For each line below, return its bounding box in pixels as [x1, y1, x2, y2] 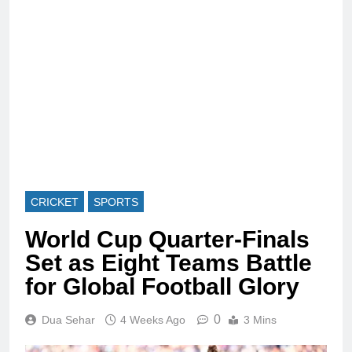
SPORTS [93, 195, 138, 208]
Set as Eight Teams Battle [25, 249, 312, 276]
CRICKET [31, 195, 79, 208]
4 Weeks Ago [120, 313, 185, 326]
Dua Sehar [42, 313, 95, 326]
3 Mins [244, 313, 277, 326]
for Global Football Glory [25, 273, 299, 299]
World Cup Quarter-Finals [25, 225, 310, 252]
